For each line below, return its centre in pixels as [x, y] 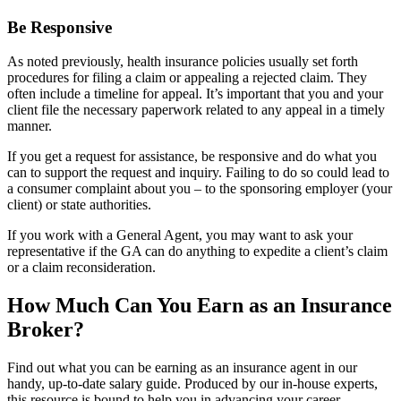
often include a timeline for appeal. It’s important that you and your [195, 94]
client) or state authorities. [79, 205]
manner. [30, 126]
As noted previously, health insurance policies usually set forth [183, 62]
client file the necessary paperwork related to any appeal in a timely [196, 110]
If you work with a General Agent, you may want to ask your [180, 235]
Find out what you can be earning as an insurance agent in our [182, 368]
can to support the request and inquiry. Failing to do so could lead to [198, 173]
